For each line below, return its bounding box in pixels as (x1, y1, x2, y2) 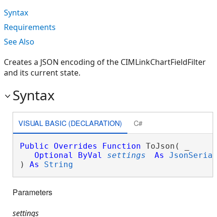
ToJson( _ (140, 141, 189, 151)
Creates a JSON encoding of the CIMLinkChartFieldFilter (4, 57, 206, 67)
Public (19, 141, 49, 151)
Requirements (4, 22, 56, 32)
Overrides (53, 141, 97, 151)
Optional (34, 151, 73, 160)
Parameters (13, 186, 52, 198)
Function (102, 141, 141, 151)
